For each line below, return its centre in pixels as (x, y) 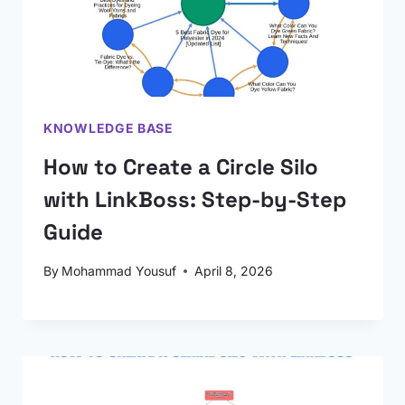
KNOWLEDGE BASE (108, 128)
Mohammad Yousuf (119, 271)
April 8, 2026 (234, 271)
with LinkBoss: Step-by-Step (195, 199)
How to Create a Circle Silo (181, 167)
